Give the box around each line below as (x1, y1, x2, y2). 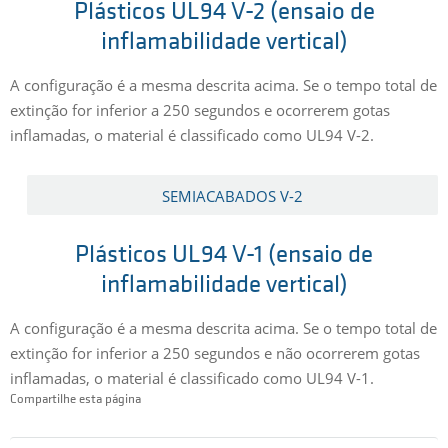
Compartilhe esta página (10, 392, 141, 406)
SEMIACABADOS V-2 (162, 186, 304, 207)
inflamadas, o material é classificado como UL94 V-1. (10, 367, 374, 388)
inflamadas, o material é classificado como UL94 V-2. (10, 124, 374, 145)
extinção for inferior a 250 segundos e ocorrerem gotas (10, 99, 390, 120)
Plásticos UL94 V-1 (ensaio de (75, 242, 373, 268)
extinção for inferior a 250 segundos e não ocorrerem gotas (10, 342, 420, 363)
